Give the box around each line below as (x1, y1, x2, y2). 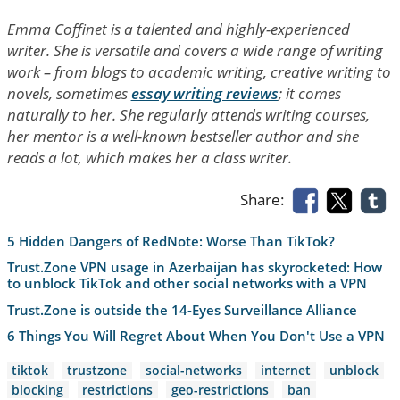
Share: (240, 188, 293, 210)
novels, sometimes (6, 83, 131, 104)
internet (261, 362, 312, 379)
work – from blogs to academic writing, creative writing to (6, 62, 391, 83)
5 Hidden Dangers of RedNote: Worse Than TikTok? (6, 232, 335, 251)
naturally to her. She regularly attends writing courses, (6, 104, 370, 126)
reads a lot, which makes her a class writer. (6, 147, 292, 169)
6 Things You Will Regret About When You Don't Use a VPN (6, 327, 385, 346)
